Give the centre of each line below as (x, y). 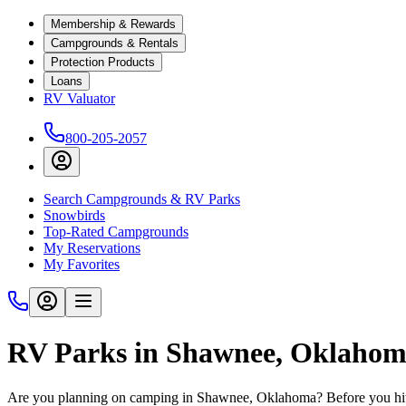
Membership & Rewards (113, 24)
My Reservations (92, 248)
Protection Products (103, 62)
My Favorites (82, 264)
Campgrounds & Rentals (115, 43)
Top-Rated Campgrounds (116, 232)
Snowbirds (74, 215)
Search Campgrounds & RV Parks (142, 199)
